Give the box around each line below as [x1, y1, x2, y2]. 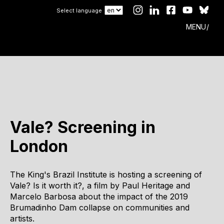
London [10, 136, 68, 156]
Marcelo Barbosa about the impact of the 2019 [10, 191, 188, 201]
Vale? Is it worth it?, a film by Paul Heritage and [10, 180, 190, 190]
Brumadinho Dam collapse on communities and [10, 202, 189, 212]
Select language [56, 7, 102, 14]
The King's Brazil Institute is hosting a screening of [10, 169, 202, 179]
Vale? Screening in [10, 117, 155, 137]
